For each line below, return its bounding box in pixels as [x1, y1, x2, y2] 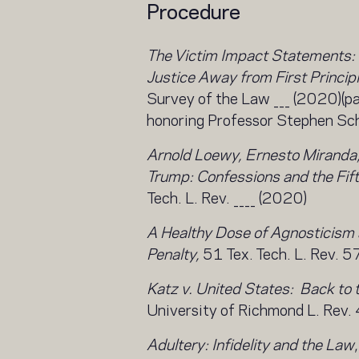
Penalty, [146, 241, 200, 264]
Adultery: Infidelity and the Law [146, 332, 354, 355]
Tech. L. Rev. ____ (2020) [146, 185, 307, 208]
